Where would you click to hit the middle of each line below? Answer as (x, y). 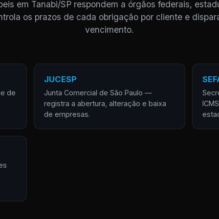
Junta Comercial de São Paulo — (98, 93)
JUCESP (60, 79)
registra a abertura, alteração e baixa (105, 103)
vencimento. (109, 30)
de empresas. (67, 114)
